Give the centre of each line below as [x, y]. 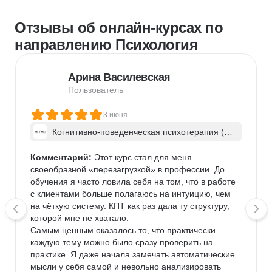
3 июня [115, 115]
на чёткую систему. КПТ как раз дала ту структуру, [131, 206]
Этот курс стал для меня [143, 157]
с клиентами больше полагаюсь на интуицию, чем [132, 194]
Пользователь [96, 90]
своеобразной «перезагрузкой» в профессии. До [129, 169]
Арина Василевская [119, 77]
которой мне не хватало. [80, 218]
